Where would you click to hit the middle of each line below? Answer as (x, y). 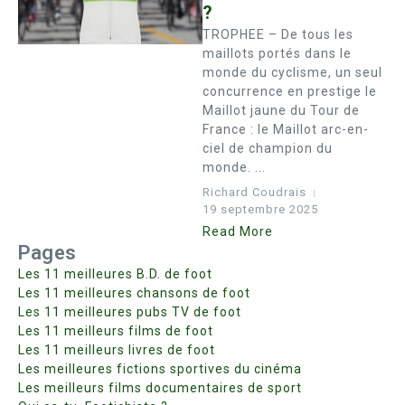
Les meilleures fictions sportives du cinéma (160, 369)
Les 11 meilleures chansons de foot (134, 293)
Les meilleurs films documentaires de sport (160, 388)
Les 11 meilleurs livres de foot (117, 350)
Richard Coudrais (254, 192)
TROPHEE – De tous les (278, 34)
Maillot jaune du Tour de (281, 110)
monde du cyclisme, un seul (292, 72)
